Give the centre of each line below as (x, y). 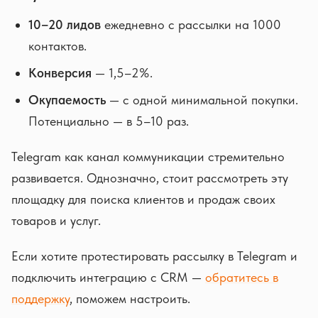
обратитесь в (242, 277)
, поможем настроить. (130, 298)
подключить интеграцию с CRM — (108, 277)
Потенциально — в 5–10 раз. (109, 121)
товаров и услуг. (56, 220)
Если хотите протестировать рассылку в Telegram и (154, 256)
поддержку (40, 298)
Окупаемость (67, 100)
